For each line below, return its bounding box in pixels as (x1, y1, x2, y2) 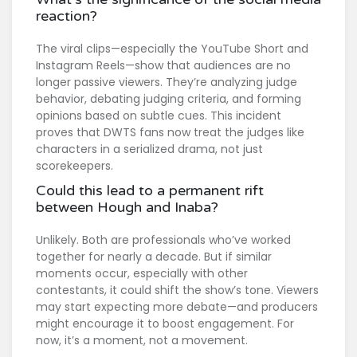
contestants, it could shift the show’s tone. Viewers (36, 282, 319, 299)
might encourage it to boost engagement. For (36, 316, 294, 332)
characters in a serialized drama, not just (36, 141, 263, 158)
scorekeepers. (36, 158, 113, 175)
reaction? (36, 7, 97, 25)
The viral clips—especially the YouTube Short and (36, 41, 308, 57)
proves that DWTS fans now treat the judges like (36, 124, 304, 141)
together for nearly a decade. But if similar (36, 249, 272, 265)
